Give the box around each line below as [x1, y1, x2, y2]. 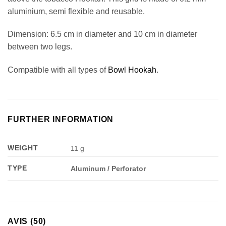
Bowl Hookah [108, 66, 156, 75]
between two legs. [8, 42, 72, 51]
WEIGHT [8, 144, 38, 152]
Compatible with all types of [8, 66, 108, 75]
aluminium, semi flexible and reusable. [8, 7, 145, 16]
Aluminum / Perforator [71, 164, 146, 173]
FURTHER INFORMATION [8, 115, 114, 124]
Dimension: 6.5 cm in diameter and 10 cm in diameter [8, 30, 197, 39]
